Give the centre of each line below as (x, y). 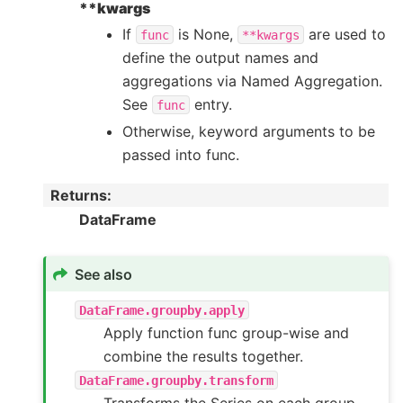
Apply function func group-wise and (227, 332)
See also (104, 274)
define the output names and (220, 57)
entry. (211, 104)
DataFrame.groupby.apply (162, 310)
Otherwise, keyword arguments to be (249, 131)
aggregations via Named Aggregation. (252, 81)
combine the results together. (204, 356)
